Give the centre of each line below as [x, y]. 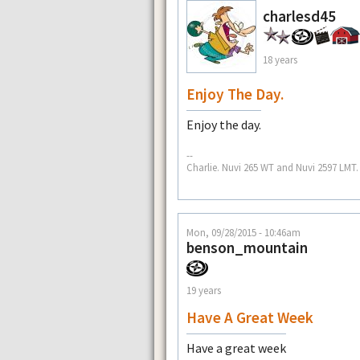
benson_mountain [247, 247]
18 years [280, 59]
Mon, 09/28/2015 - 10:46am [243, 232]
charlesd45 [299, 16]
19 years [204, 290]
